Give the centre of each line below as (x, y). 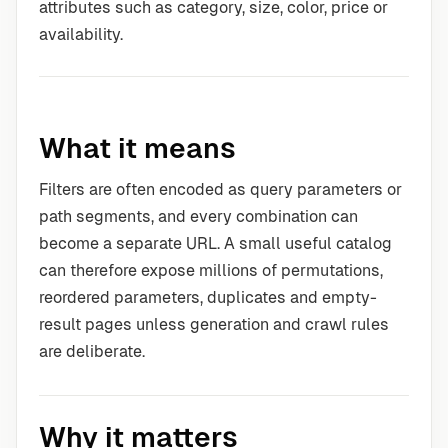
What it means (137, 148)
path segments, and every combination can (198, 216)
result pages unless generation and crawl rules (214, 324)
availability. (81, 34)
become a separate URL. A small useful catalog (215, 243)
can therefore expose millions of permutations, (211, 270)
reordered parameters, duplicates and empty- (208, 297)
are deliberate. (92, 351)
